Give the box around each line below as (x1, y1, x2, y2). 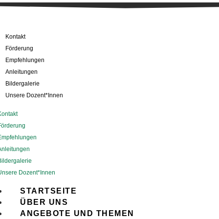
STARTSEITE (20, 186, 77, 195)
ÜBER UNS (20, 197, 68, 206)
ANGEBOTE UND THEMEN (20, 209, 134, 218)
